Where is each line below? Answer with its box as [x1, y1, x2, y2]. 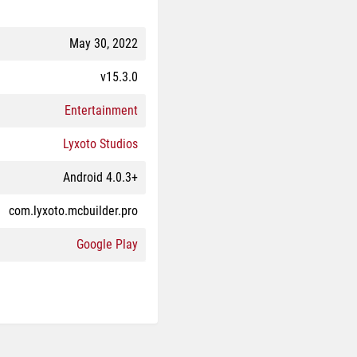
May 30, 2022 [69, 36, 138, 51]
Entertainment [65, 103, 138, 118]
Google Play [76, 237, 138, 252]
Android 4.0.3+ [63, 170, 138, 185]
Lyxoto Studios [63, 136, 138, 151]
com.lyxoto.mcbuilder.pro [9, 203, 138, 218]
